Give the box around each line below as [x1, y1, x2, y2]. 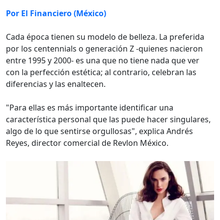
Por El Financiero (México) [6, 8, 106, 19]
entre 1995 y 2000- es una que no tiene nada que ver [6, 55, 199, 66]
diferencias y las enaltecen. [6, 79, 106, 90]
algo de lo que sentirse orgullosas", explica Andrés [6, 126, 193, 137]
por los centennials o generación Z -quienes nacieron [6, 43, 203, 55]
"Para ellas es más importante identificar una [6, 102, 173, 113]
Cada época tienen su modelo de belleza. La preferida [6, 31, 204, 43]
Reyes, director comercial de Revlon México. [6, 137, 168, 149]
